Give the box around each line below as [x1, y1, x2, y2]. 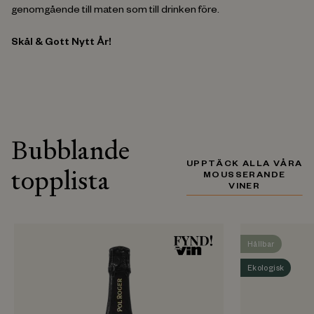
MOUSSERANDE [203, 171, 286, 181]
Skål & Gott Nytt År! [11, 38, 111, 49]
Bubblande [11, 134, 130, 167]
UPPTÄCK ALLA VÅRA [186, 160, 303, 170]
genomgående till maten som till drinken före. [11, 6, 219, 17]
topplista [11, 164, 110, 197]
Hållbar [247, 240, 275, 250]
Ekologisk [247, 264, 285, 273]
